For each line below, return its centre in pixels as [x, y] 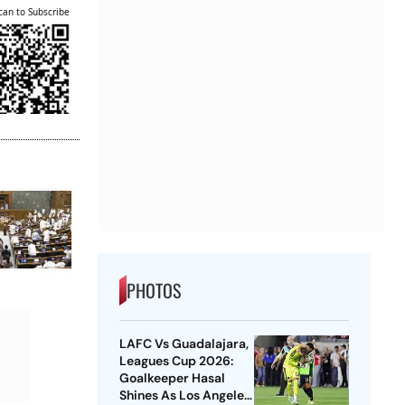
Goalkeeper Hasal [172, 378]
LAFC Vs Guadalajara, [184, 344]
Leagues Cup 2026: [176, 361]
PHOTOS [153, 291]
